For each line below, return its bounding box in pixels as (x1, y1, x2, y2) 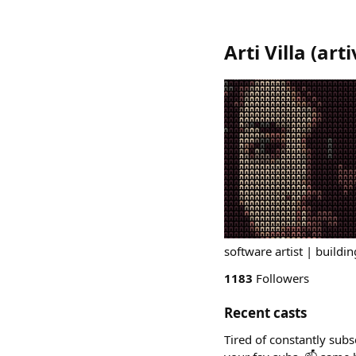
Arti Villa (224, 39, 306, 65)
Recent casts (224, 304, 307, 322)
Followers (253, 270, 309, 286)
